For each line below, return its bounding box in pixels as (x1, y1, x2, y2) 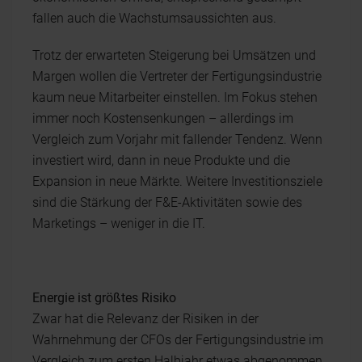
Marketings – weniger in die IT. (32, 215, 205, 231)
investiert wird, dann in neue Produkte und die (32, 152, 290, 168)
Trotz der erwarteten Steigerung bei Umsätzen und (32, 47, 316, 63)
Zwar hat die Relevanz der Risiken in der (32, 310, 259, 326)
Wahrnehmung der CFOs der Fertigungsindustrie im (32, 331, 323, 347)
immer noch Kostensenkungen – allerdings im (32, 110, 293, 126)
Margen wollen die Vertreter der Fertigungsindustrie (32, 68, 322, 84)
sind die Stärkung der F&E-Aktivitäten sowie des (32, 194, 302, 210)
